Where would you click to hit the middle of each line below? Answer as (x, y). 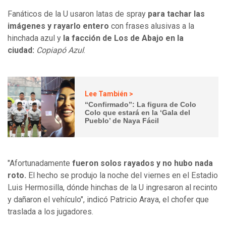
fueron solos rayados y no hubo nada (143, 163)
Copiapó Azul (60, 50)
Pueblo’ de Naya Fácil (122, 120)
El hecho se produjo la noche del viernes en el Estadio (122, 176)
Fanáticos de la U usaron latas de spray (78, 14)
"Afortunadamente (40, 163)
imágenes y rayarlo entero (59, 26)
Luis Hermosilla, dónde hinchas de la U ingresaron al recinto (112, 188)
